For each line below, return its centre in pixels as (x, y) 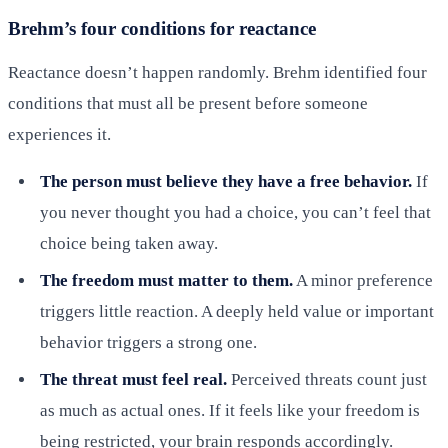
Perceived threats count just (327, 380)
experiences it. (59, 134)
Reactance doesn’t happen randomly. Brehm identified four (217, 72)
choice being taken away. (129, 243)
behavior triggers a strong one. (148, 343)
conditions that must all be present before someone (188, 103)
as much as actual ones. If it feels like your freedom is (230, 411)
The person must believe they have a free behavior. (226, 181)
